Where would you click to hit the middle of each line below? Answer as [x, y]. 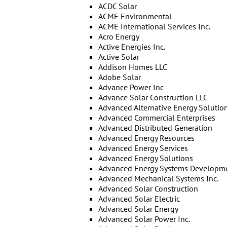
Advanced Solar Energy [138, 209]
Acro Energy [119, 36]
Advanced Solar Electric [139, 199]
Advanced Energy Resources [146, 138]
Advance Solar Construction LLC [153, 97]
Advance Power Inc [131, 87]
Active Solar [119, 57]
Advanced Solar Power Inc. [144, 219]
